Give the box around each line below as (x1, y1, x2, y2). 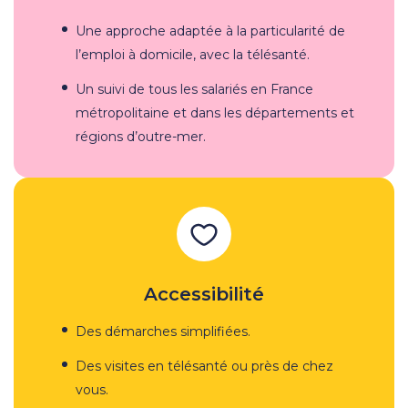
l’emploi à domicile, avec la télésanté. (76, 46, 310, 63)
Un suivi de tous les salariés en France (76, 80, 313, 97)
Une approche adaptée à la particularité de (76, 22, 345, 39)
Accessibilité (144, 282, 264, 305)
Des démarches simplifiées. (76, 322, 250, 340)
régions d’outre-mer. (76, 127, 206, 145)
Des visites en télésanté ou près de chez (76, 357, 333, 374)
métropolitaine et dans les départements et (76, 104, 354, 121)
